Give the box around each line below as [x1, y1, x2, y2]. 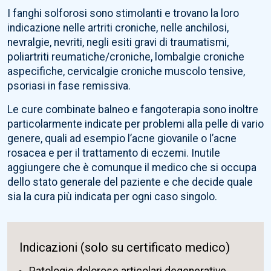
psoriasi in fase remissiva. [7, 80, 131, 93]
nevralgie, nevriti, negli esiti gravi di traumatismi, [7, 36, 229, 49]
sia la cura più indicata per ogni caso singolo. [7, 191, 217, 203]
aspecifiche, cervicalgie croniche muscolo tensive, [7, 65, 245, 78]
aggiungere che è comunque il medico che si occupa [7, 162, 256, 174]
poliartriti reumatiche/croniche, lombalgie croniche [7, 51, 244, 64]
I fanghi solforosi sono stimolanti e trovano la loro [7, 7, 239, 20]
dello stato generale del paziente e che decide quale [7, 176, 253, 189]
